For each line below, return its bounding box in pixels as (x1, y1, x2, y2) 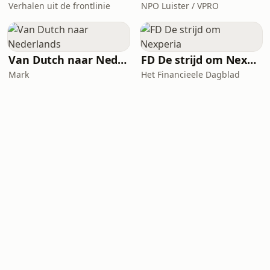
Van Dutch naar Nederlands (118, 52, 127, 67)
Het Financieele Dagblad (141, 69, 240, 80)
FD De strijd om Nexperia (247, 52, 257, 67)
